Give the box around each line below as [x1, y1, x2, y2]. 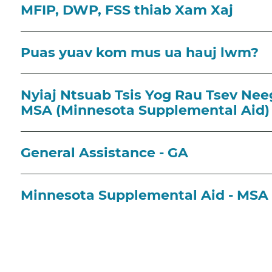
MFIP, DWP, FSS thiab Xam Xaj [21, 1, 233, 18]
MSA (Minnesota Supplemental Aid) [21, 101, 270, 118]
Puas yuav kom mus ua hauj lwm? [21, 44, 259, 61]
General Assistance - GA [21, 144, 188, 161]
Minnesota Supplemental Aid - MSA [21, 186, 268, 203]
